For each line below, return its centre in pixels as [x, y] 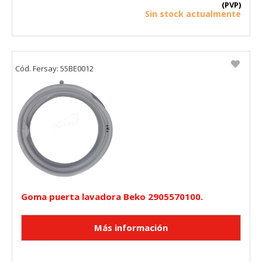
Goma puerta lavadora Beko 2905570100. [112, 196]
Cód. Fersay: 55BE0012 [54, 68]
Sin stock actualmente [193, 13]
